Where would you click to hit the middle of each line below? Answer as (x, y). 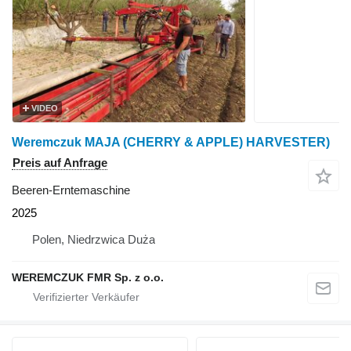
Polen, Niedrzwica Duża (94, 239)
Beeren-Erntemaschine (71, 190)
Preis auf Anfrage (60, 163)
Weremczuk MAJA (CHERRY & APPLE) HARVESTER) (171, 142)
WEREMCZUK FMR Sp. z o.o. (88, 277)
